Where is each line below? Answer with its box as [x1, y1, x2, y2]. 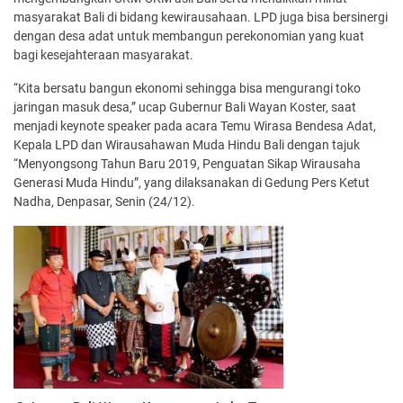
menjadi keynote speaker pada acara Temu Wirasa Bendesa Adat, [13, 119, 376, 134]
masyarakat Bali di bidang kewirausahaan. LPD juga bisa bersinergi [13, 10, 388, 25]
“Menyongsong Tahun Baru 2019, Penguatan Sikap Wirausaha [13, 157, 361, 172]
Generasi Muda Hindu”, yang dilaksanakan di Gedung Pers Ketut [13, 175, 370, 191]
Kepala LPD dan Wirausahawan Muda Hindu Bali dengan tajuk [13, 138, 360, 153]
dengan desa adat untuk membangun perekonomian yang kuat [13, 29, 364, 44]
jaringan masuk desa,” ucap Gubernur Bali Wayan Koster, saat [13, 100, 356, 115]
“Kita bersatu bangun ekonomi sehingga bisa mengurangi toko [13, 81, 361, 96]
